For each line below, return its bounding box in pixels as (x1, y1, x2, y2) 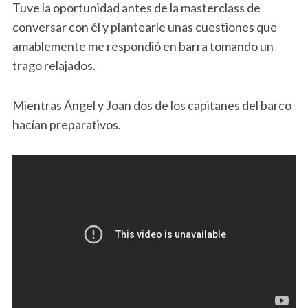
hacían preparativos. (12, 116, 121, 132)
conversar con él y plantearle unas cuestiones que (12, 19, 277, 34)
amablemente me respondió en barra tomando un (12, 38, 274, 54)
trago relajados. (12, 57, 96, 73)
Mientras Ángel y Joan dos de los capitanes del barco (12, 97, 291, 113)
